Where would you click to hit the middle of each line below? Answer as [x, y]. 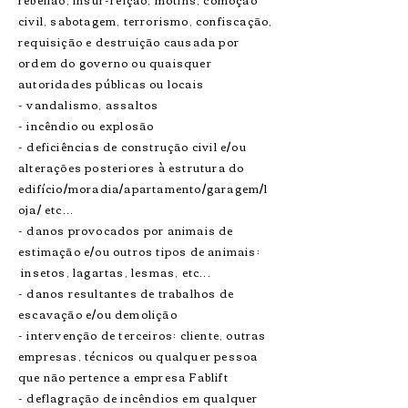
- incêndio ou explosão [87, 125]
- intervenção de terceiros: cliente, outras [143, 335]
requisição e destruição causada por [129, 41]
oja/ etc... [46, 209]
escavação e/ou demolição [98, 314]
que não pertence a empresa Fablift [123, 377]
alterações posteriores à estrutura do [132, 167]
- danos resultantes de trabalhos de [126, 293]
